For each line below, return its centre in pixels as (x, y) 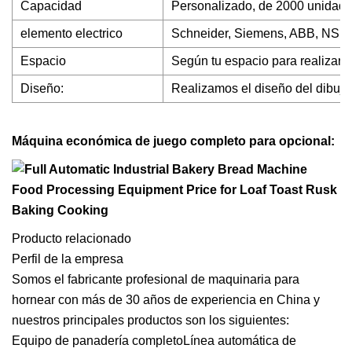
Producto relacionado (71, 238)
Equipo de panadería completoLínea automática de (154, 341)
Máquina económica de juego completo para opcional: (173, 141)
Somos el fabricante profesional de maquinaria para (156, 279)
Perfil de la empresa (68, 259)
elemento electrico (71, 33)
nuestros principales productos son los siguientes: (150, 320)
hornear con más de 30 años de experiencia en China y (166, 300)
